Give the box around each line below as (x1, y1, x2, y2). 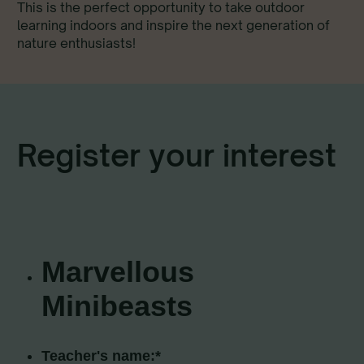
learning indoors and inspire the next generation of (17, 16, 330, 33)
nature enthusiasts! (17, 34, 136, 51)
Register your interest (17, 136, 336, 174)
